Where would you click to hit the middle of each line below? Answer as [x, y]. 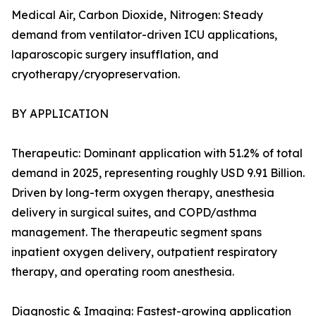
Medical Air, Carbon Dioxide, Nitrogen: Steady [137, 15]
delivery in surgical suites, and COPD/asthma [134, 213]
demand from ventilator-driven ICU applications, [144, 35]
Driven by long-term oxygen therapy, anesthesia [143, 193]
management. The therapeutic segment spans [136, 232]
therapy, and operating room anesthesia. [123, 272]
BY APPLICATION [60, 114]
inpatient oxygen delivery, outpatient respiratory [144, 252]
